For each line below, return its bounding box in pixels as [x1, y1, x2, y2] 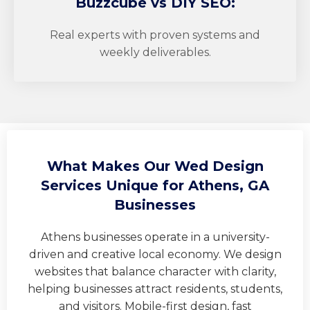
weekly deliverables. [99, 46, 211, 60]
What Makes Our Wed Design [46, 158, 264, 175]
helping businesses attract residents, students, [28, 282, 282, 296]
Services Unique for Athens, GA [41, 177, 269, 194]
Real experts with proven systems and [50, 28, 260, 42]
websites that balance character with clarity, [34, 265, 276, 279]
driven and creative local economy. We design [28, 248, 282, 262]
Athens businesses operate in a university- [40, 230, 270, 244]
